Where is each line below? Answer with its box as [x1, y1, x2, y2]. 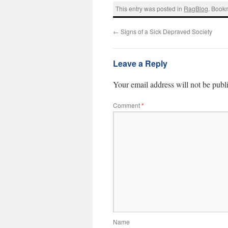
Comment [113, 100, 141, 109]
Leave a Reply [113, 57, 167, 69]
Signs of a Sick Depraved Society [119, 26, 212, 36]
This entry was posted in [116, 4, 184, 13]
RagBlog [184, 4, 209, 13]
